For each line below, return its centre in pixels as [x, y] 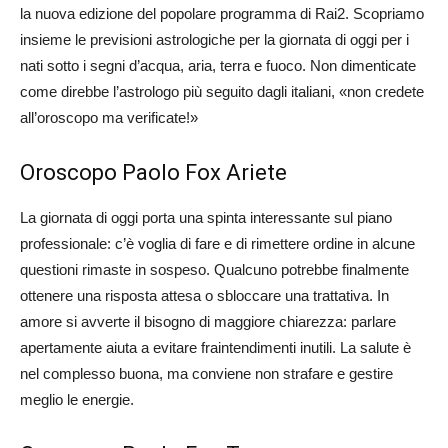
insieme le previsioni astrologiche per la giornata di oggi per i [214, 39]
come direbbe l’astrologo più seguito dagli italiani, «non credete [222, 91]
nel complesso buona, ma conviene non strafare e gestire [206, 373]
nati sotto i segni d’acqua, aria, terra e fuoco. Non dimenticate [218, 65]
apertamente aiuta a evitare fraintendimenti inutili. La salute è [215, 347]
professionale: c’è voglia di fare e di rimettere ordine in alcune [217, 243]
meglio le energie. [77, 399]
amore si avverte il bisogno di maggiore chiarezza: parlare [208, 321]
